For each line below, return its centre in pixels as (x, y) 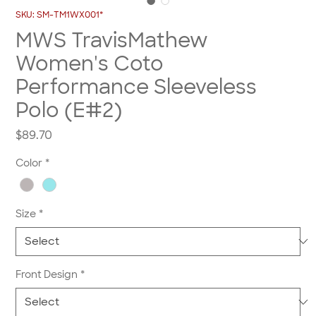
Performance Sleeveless (136, 87)
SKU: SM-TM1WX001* (60, 15)
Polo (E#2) (69, 111)
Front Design (47, 274)
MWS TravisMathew (112, 41)
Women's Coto (90, 64)
